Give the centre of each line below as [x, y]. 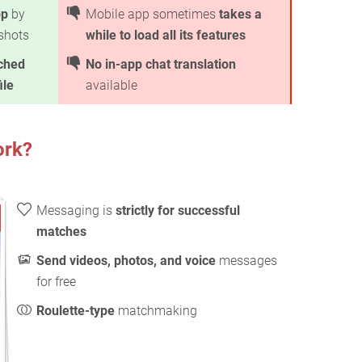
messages [246, 260]
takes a [240, 14]
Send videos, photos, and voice [126, 260]
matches [61, 231]
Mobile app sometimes [152, 14]
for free [56, 281]
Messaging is [76, 210]
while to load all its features [166, 35]
